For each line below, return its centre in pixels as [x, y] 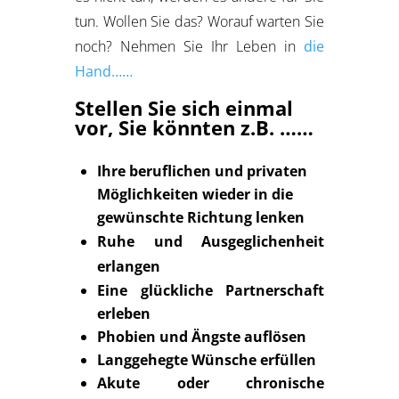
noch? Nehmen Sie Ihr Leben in [185, 46]
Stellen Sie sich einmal [184, 108]
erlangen [129, 266]
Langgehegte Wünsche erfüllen [207, 360]
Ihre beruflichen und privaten [202, 171]
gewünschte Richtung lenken [201, 217]
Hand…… [104, 71]
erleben [124, 313]
